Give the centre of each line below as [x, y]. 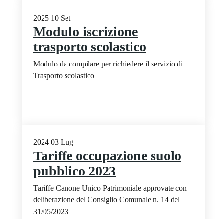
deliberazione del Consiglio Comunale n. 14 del [107, 199]
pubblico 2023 [75, 171]
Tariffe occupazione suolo [107, 155]
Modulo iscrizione [86, 31]
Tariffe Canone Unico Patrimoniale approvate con [110, 188]
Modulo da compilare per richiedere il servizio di [108, 64]
